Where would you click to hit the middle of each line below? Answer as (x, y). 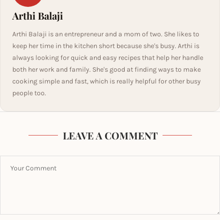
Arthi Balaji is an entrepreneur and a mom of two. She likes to (106, 34)
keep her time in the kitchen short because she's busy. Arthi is (106, 46)
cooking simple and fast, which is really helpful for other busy (107, 81)
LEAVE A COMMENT (110, 135)
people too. (29, 93)
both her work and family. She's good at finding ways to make (107, 69)
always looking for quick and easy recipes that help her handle (108, 58)
